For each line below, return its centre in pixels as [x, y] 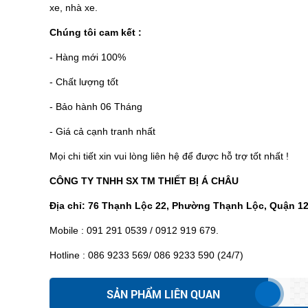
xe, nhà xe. [74, 7]
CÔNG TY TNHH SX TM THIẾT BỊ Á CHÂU [144, 180]
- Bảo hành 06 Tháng [96, 106]
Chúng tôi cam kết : [96, 32]
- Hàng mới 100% [88, 57]
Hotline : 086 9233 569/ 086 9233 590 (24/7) [146, 255]
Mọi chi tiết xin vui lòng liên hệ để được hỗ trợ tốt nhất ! [169, 156]
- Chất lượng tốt [84, 81]
